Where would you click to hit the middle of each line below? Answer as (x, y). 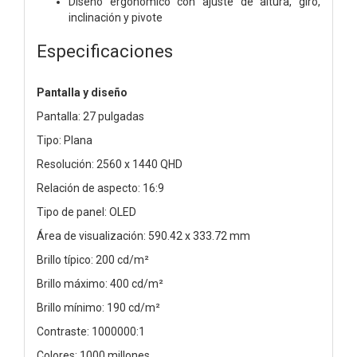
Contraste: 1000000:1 (91, 331)
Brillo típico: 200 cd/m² (93, 259)
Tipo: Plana (65, 140)
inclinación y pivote (116, 17)
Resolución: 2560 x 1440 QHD (110, 164)
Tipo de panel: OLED (86, 212)
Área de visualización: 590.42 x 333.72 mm (143, 235)
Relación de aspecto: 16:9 (100, 188)
